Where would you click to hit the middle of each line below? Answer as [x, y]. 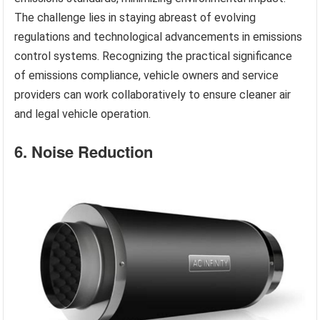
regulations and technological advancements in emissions [159, 37]
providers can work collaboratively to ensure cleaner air [153, 95]
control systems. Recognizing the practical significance [154, 56]
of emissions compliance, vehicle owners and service [147, 76]
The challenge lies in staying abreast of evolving [135, 18]
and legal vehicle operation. [83, 114]
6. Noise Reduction [84, 152]
